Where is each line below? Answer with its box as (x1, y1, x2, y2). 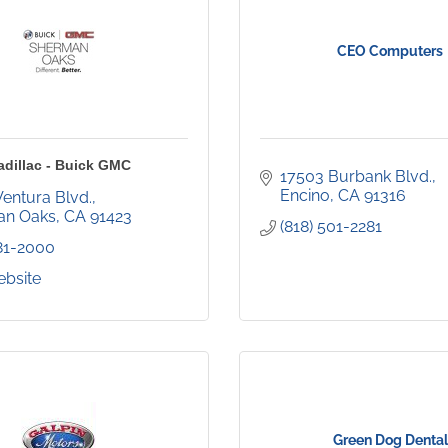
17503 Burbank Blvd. (280, 167, 432, 187)
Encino (280, 186, 330, 206)
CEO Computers (337, 43, 443, 60)
